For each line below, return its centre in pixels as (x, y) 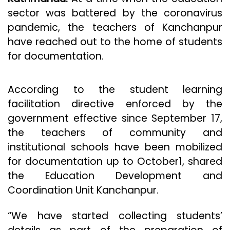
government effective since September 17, (115, 119)
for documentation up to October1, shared (115, 162)
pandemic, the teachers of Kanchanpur (115, 28)
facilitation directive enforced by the (115, 104)
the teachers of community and (115, 133)
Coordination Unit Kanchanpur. (83, 190)
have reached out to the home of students (115, 42)
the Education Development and (115, 176)
